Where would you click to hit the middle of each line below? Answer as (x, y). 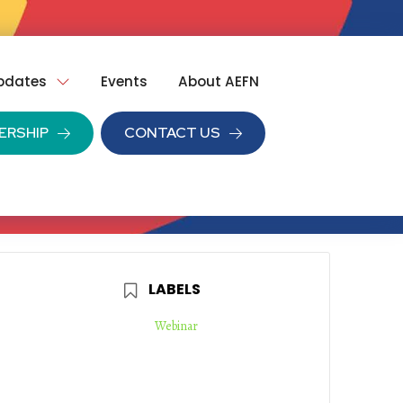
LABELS (174, 290)
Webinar (176, 327)
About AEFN (219, 81)
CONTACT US (173, 132)
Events (125, 81)
